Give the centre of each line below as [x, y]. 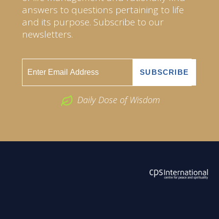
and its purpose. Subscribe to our [93, 22]
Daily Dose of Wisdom [118, 99]
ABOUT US [33, 206]
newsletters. [47, 34]
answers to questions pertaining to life [103, 10]
